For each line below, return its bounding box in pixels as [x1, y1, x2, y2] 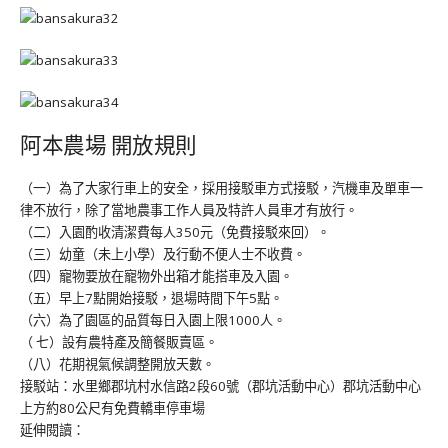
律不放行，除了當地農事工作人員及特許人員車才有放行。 [20, 200, 358, 219]
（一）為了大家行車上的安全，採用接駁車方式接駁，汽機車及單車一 [20, 178, 423, 197]
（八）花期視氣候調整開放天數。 [20, 354, 215, 373]
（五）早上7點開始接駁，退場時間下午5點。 [20, 288, 283, 307]
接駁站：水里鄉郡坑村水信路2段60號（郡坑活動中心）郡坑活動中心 [20, 376, 421, 395]
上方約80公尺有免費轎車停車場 [20, 398, 205, 417]
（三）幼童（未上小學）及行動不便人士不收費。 [20, 244, 306, 263]
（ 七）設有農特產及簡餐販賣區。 [20, 332, 218, 351]
